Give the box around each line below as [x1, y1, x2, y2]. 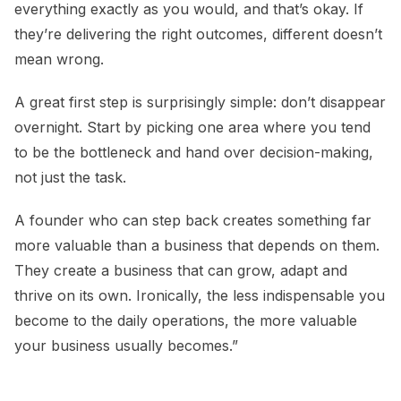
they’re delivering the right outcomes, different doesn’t [14, 25, 382, 44]
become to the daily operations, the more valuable [14, 311, 357, 330]
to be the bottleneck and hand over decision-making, [14, 143, 373, 162]
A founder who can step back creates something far [14, 211, 371, 230]
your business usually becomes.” [14, 337, 238, 355]
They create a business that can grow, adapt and [14, 261, 347, 280]
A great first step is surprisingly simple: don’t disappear [14, 93, 386, 112]
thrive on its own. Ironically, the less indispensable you [14, 286, 385, 305]
